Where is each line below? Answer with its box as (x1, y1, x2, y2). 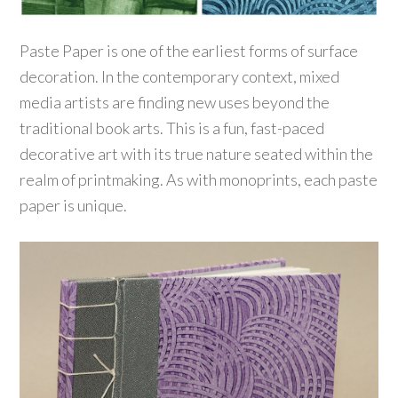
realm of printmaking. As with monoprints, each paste (20, 170, 378, 190)
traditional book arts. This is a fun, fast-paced (20, 118, 325, 139)
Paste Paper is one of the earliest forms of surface (20, 41, 359, 61)
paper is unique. (20, 195, 128, 216)
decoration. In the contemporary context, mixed (20, 67, 340, 87)
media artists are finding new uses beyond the (20, 92, 330, 113)
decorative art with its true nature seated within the (20, 144, 374, 164)
